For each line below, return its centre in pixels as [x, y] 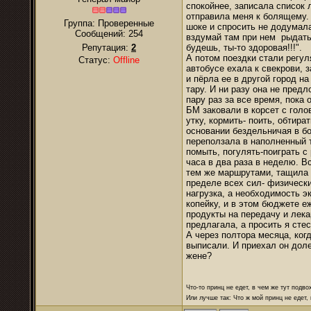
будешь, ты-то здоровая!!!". [244, 48]
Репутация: [107, 48]
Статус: [96, 60]
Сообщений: [102, 34]
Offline [126, 60]
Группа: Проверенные [109, 23]
